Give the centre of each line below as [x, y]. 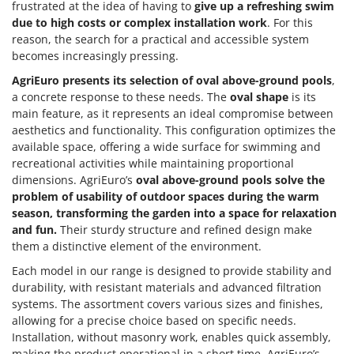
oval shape [259, 97]
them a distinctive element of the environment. [137, 247]
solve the [300, 180]
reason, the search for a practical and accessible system [160, 40]
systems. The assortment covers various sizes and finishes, [168, 304]
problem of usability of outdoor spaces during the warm [166, 197]
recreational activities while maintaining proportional [153, 164]
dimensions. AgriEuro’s [74, 180]
